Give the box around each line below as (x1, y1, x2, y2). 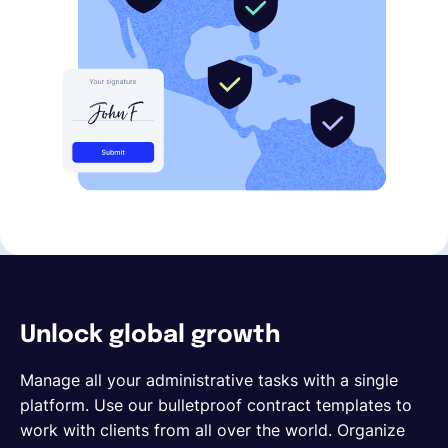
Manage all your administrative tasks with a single (20, 370, 398, 391)
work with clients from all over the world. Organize (20, 420, 405, 441)
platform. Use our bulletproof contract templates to (20, 395, 412, 416)
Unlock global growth (20, 323, 280, 349)
